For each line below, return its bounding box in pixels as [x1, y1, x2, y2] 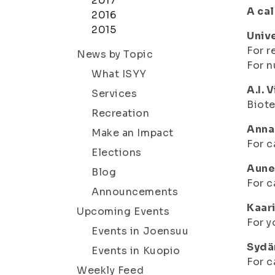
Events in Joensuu [91, 225, 189, 238]
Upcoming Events [77, 205, 170, 218]
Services [91, 87, 137, 100]
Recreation [91, 107, 150, 120]
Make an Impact [91, 126, 174, 139]
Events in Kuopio [91, 244, 180, 257]
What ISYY [91, 68, 147, 80]
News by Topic [77, 48, 153, 61]
